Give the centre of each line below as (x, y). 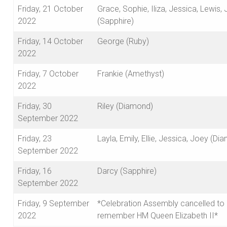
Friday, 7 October (48, 74)
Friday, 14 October (50, 42)
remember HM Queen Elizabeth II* (158, 216)
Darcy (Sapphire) (127, 171)
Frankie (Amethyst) (131, 74)
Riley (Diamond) (125, 106)
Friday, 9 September (53, 204)
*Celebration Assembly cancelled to (161, 204)
